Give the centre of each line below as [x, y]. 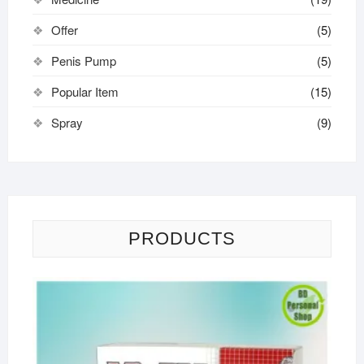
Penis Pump [83, 61]
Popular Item [84, 92]
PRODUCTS [182, 239]
